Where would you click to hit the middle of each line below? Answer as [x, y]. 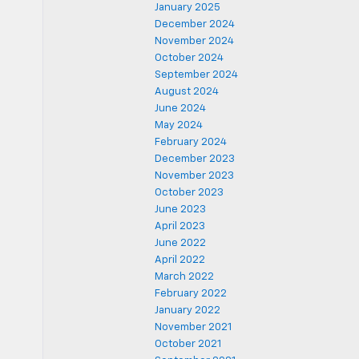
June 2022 [180, 243]
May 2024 [179, 125]
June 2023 [180, 210]
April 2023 [180, 226]
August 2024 [187, 92]
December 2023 [195, 159]
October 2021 [188, 344]
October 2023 [189, 193]
